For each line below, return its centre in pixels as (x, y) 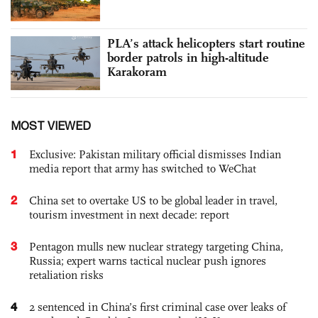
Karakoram (137, 71)
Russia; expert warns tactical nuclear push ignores (148, 261)
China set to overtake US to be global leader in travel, (153, 200)
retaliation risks (66, 275)
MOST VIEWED (51, 125)
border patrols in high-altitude (188, 57)
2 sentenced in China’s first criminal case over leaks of (158, 307)
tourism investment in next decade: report (129, 214)
